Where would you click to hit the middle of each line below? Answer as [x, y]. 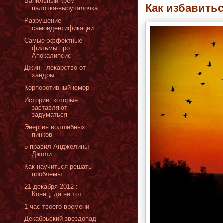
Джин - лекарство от [55, 68]
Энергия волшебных [55, 127]
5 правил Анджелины [57, 147]
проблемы [47, 174]
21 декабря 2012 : [51, 186]
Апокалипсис [52, 55]
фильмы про [51, 48]
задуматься [50, 114]
